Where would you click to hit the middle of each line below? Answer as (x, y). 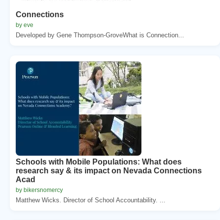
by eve (25, 25)
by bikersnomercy (39, 190)
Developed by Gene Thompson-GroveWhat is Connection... (100, 35)
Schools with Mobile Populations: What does (99, 162)
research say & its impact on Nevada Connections (109, 170)
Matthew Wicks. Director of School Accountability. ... (91, 200)
